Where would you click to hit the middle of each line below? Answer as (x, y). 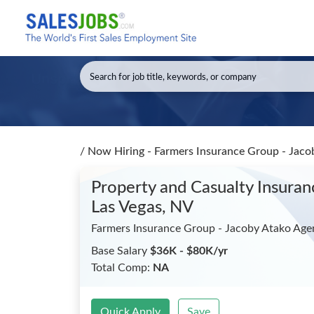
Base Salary (121, 251)
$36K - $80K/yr (189, 251)
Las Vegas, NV (142, 207)
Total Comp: (122, 268)
